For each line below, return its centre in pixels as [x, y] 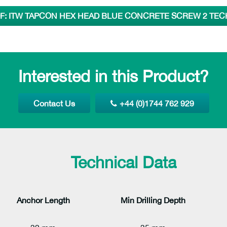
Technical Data [124, 162]
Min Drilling [142, 200]
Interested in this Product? [113, 76]
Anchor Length [43, 200]
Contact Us [54, 103]
